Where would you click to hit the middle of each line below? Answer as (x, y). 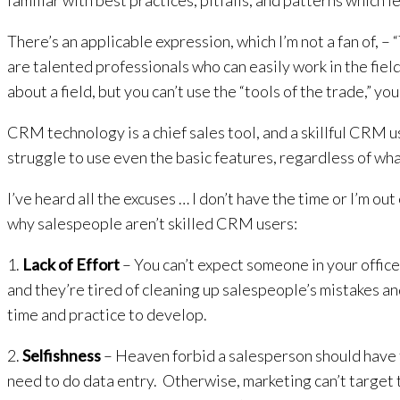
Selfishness (62, 355)
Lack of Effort (71, 264)
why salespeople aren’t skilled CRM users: (152, 223)
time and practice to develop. (107, 314)
